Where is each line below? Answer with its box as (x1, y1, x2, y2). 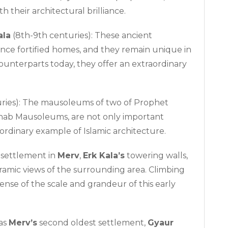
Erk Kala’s (83, 150, 125, 160)
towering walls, (125, 150, 188, 160)
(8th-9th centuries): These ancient (11, 30, 152, 40)
